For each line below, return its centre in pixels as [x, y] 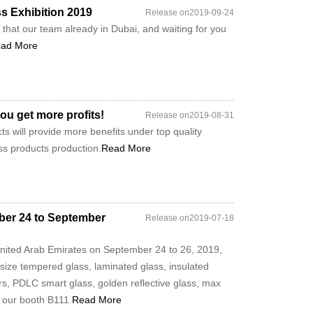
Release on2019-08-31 [190, 115]
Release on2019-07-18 [190, 218]
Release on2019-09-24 [190, 13]
